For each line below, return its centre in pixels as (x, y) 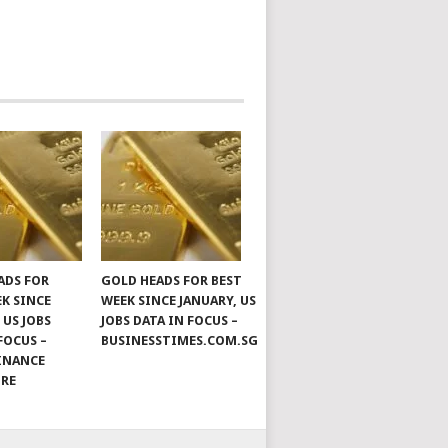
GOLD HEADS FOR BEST (172, 280)
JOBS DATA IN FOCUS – (170, 320)
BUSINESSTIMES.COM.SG (180, 340)
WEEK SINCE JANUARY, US (179, 300)
